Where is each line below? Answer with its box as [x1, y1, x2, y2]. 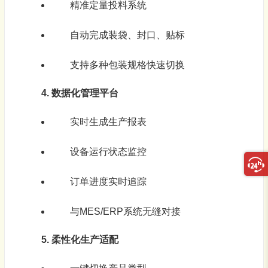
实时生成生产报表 [69, 117, 147, 127]
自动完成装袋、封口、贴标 [69, 30, 185, 41]
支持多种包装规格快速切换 [69, 60, 185, 71]
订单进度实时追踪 [69, 176, 147, 187]
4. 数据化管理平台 [41, 88, 118, 99]
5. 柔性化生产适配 [41, 234, 118, 245]
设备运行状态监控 [69, 147, 147, 157]
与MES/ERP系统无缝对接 [69, 206, 181, 217]
